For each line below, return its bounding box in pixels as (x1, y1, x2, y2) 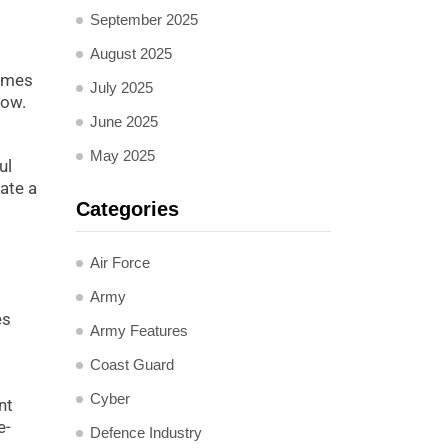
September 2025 (90, 11, 198, 28)
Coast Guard (90, 356, 174, 373)
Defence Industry (90, 424, 202, 441)
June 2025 (90, 113, 158, 130)
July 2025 (90, 79, 153, 96)
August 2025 (90, 45, 172, 62)
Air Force (90, 254, 150, 271)
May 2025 (90, 147, 155, 164)
